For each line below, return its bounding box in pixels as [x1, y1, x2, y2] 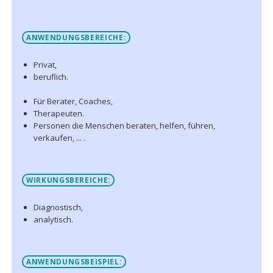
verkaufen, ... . [33, 132, 85, 143]
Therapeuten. [33, 107, 84, 119]
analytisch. [33, 213, 73, 225]
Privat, [33, 58, 57, 70]
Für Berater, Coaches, [33, 95, 113, 107]
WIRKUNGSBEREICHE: [26, 175, 111, 185]
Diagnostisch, [33, 201, 83, 213]
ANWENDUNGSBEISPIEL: [26, 257, 122, 267]
